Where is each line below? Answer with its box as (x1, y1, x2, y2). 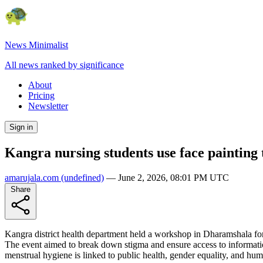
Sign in (9, 123, 33, 131)
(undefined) (59, 172, 104, 183)
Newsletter (28, 101, 68, 111)
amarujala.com (5, 172, 59, 183)
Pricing (28, 90, 55, 100)
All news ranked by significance (5, 60, 124, 70)
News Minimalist (5, 40, 68, 50)
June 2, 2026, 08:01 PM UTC (118, 172, 229, 183)
